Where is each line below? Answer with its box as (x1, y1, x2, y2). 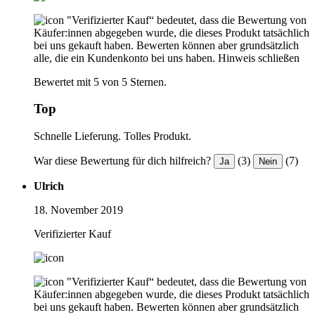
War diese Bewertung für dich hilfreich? (34, 155, 211, 167)
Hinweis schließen (218, 51, 300, 64)
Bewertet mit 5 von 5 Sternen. (34, 75, 167, 88)
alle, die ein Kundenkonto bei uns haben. (34, 51, 215, 64)
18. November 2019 (34, 204, 123, 217)
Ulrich (34, 180, 64, 193)
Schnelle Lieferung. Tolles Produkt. (34, 130, 191, 143)
